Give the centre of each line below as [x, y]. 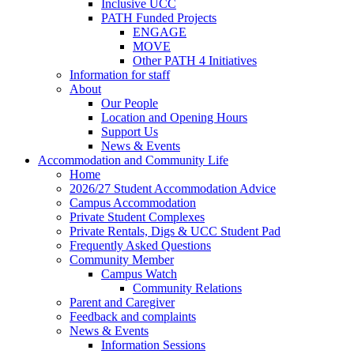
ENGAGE [160, 32]
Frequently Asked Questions [140, 246]
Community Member [122, 260]
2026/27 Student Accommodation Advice [173, 189]
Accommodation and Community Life [133, 160]
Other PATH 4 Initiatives [195, 61]
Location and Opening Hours [174, 118]
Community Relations [187, 288]
